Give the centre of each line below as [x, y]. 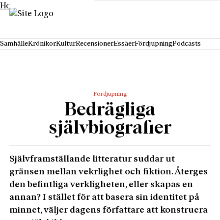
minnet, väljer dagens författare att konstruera [109, 210]
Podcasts [187, 44]
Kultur [66, 44]
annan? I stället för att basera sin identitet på [105, 197]
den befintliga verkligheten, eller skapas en [101, 185]
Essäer [124, 44]
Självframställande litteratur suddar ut [92, 159]
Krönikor [42, 44]
